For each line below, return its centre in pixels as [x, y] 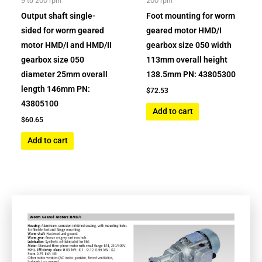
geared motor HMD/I [184, 30]
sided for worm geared [63, 30]
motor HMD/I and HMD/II [67, 45]
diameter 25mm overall [65, 74]
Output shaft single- [58, 15]
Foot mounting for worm [191, 15]
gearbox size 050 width [189, 45]
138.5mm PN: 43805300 [191, 74]
